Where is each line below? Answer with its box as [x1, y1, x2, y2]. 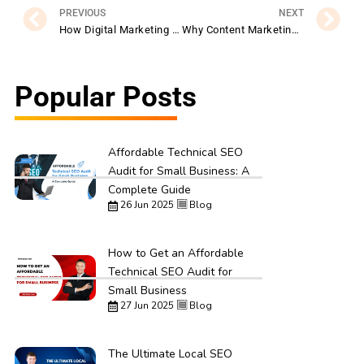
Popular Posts [14, 80, 197, 115]
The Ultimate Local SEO [107, 346, 232, 362]
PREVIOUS [58, 6, 106, 19]
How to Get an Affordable [107, 245, 244, 262]
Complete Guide [107, 182, 191, 198]
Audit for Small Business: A [107, 163, 249, 180]
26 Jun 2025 [117, 198, 174, 212]
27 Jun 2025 [117, 299, 174, 313]
